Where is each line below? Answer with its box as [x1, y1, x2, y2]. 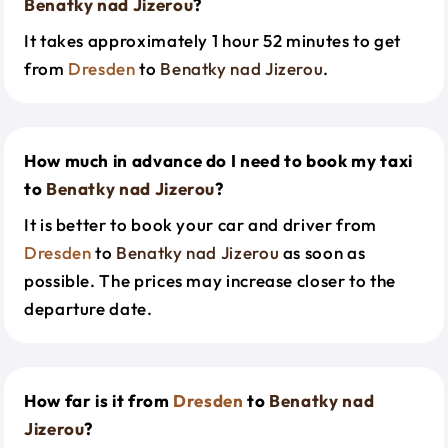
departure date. [24, 298, 153, 319]
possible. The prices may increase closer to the [24, 270, 397, 291]
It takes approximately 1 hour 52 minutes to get [24, 30, 402, 51]
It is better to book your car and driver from [24, 214, 377, 235]
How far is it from [24, 390, 174, 411]
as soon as [279, 242, 366, 263]
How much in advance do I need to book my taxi [24, 150, 413, 171]
